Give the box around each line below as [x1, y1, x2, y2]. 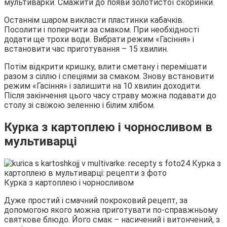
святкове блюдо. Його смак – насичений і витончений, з [4, 214, 220, 224]
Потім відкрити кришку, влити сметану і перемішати [4, 61, 207, 71]
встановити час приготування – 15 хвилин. [4, 44, 168, 54]
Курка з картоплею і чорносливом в [4, 120, 212, 134]
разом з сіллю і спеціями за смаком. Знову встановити [4, 71, 214, 81]
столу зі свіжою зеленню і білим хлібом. [4, 100, 155, 110]
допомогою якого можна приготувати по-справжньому [4, 205, 218, 215]
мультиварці [4, 134, 77, 148]
